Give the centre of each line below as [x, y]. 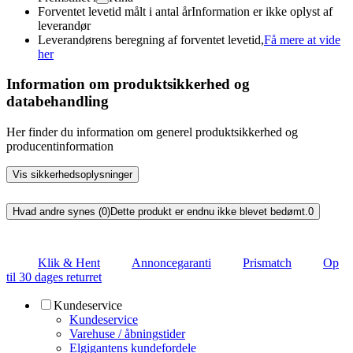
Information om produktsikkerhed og [128, 84]
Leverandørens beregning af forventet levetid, [151, 39]
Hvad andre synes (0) [61, 212]
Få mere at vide [302, 39]
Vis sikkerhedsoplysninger [72, 175]
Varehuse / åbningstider [127, 333]
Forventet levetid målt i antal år [115, 11]
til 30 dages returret [54, 277]
